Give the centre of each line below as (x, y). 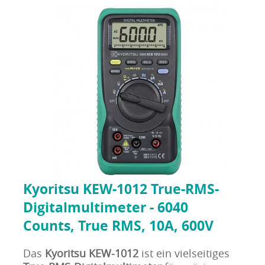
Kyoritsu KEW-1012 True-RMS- (121, 189)
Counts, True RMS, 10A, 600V (118, 226)
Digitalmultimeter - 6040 (105, 207)
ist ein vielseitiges (184, 253)
